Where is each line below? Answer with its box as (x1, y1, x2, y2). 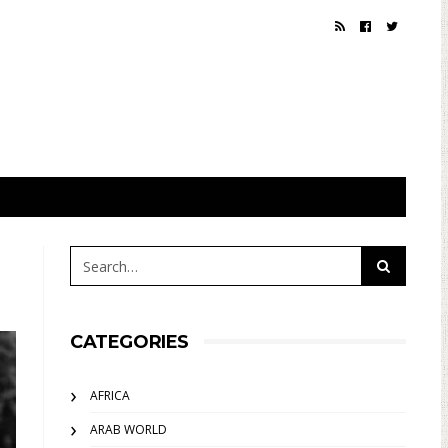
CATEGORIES (70, 331, 189, 353)
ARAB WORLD (90, 421, 167, 438)
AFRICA (90, 387, 130, 404)
